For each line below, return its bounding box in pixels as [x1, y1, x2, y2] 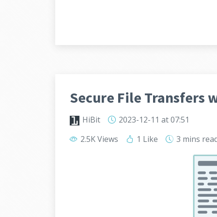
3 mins [174, 134, 202, 144]
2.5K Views [78, 134, 118, 144]
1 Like [135, 134, 158, 144]
